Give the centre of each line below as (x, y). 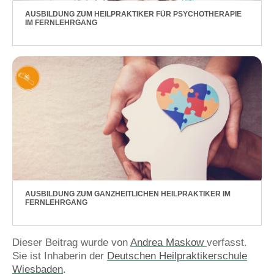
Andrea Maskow (168, 243)
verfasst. (227, 243)
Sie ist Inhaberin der (60, 256)
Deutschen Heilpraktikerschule (177, 256)
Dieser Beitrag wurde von (71, 243)
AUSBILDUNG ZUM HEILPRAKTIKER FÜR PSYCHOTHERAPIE (134, 14)
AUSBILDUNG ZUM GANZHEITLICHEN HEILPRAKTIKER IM (128, 194)
